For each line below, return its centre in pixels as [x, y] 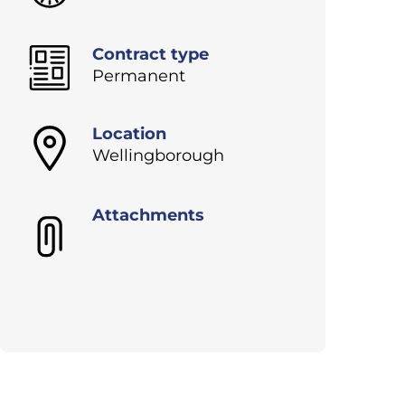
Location [129, 134]
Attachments [148, 216]
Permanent [139, 76]
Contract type [151, 55]
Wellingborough [158, 156]
